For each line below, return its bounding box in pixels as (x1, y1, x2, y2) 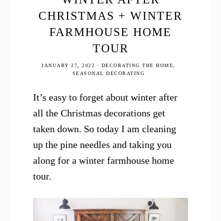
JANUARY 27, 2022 (41, 63, 95, 69)
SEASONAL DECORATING (72, 71, 145, 76)
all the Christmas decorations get (33, 108, 166, 119)
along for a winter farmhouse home (33, 155, 175, 166)
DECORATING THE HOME (101, 63, 174, 69)
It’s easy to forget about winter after (33, 92, 178, 103)
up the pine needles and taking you (33, 139, 172, 150)
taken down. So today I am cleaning (33, 123, 177, 135)
